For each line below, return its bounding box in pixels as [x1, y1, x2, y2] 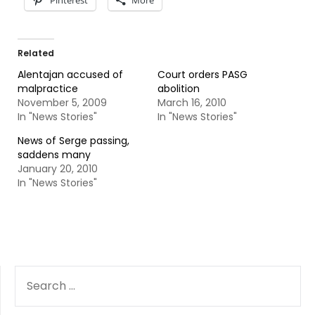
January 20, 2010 [18, 162, 98, 176]
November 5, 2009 [18, 96, 107, 110]
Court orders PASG [157, 67, 247, 82]
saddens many [18, 148, 91, 162]
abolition [157, 82, 200, 96]
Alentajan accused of [18, 67, 123, 82]
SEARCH [14, 266, 54, 281]
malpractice [18, 82, 78, 96]
